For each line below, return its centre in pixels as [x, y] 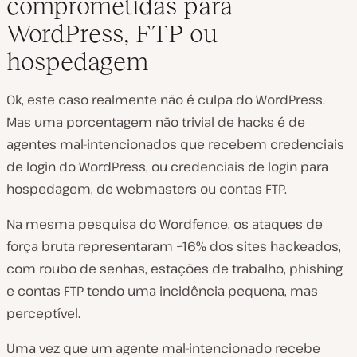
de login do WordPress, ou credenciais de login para [167, 167]
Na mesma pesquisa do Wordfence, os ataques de [165, 224]
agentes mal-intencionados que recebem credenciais [175, 144]
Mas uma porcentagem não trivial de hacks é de [156, 122]
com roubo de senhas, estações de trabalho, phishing [175, 269]
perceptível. [43, 313]
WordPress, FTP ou [112, 33]
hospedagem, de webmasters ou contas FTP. [147, 189]
